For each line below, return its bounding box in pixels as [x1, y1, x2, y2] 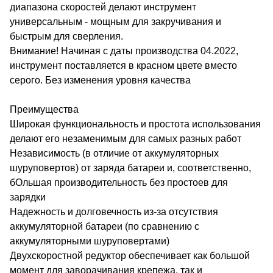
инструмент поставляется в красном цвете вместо [10, 60, 237, 71]
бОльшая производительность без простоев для [10, 177, 228, 188]
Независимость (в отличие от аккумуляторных [10, 147, 219, 158]
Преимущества [10, 104, 79, 115]
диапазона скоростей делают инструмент [10, 1, 196, 12]
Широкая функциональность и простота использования [10, 118, 261, 129]
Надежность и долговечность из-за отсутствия [10, 206, 218, 217]
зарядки [10, 191, 46, 202]
